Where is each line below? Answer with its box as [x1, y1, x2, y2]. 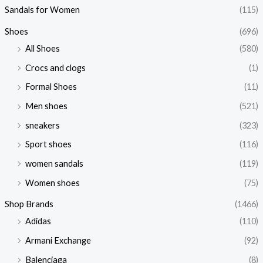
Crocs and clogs [25, 62, 86, 73]
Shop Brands [4, 199, 53, 210]
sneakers [25, 120, 60, 130]
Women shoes [25, 177, 80, 188]
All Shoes [25, 43, 60, 54]
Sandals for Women [4, 5, 80, 15]
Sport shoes [25, 139, 72, 150]
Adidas [25, 216, 51, 227]
